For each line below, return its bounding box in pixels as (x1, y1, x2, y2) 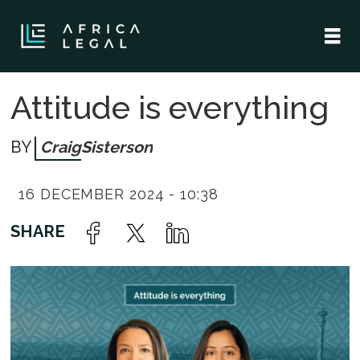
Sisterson (80, 137, 153, 157)
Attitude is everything (10, 88, 329, 126)
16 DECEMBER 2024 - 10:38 (18, 186, 219, 203)
